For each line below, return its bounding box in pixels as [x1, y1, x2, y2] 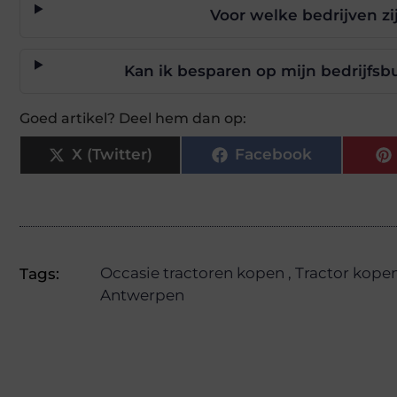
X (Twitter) [71, 145, 152, 164]
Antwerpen [100, 285, 184, 304]
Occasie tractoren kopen [100, 263, 284, 282]
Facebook [234, 145, 312, 164]
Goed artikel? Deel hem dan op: [19, 109, 246, 127]
